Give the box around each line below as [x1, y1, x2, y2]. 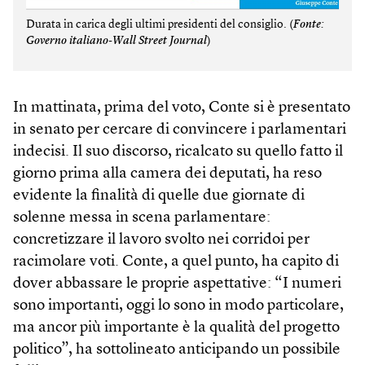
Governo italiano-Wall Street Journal [26, 34, 207, 46]
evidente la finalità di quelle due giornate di [13, 187, 305, 204]
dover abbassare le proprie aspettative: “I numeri [13, 275, 341, 292]
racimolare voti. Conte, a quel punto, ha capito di [13, 253, 339, 270]
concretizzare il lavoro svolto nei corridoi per [13, 231, 310, 248]
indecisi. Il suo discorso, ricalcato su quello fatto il [13, 143, 343, 160]
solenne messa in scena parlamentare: [13, 209, 270, 226]
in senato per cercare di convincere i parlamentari [13, 121, 346, 138]
